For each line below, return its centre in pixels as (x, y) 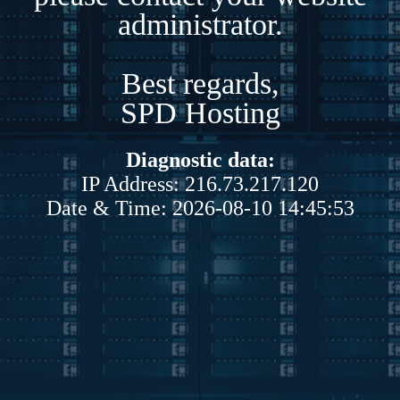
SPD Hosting (200, 112)
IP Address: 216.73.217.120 (200, 183)
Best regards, (200, 83)
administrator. (200, 24)
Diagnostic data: (200, 159)
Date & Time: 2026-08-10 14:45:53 (200, 208)
